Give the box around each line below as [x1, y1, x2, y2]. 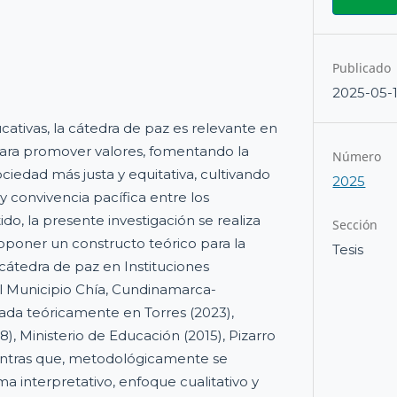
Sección [332, 216, 378, 234]
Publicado [332, 58, 392, 76]
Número [332, 147, 382, 165]
